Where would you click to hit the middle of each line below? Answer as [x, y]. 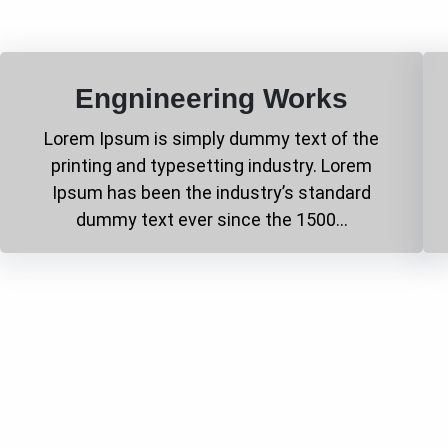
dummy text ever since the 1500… [211, 219]
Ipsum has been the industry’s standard [212, 192]
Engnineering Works [212, 98]
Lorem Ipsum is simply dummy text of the [212, 138]
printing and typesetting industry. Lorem [212, 165]
